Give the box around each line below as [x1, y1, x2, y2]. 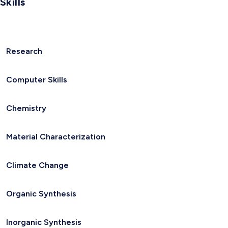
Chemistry [6, 103, 46, 113]
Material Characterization [6, 132, 105, 142]
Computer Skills [6, 75, 67, 85]
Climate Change [6, 160, 69, 170]
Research [6, 46, 42, 56]
